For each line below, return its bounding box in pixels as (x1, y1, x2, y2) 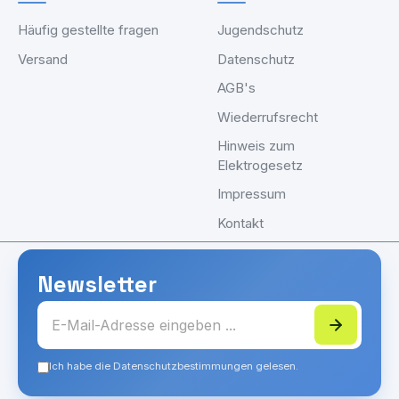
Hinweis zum (217, 137, 295, 154)
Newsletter (37, 269, 158, 298)
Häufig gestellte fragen (18, 20, 159, 38)
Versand (18, 50, 68, 68)
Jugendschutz (217, 20, 304, 38)
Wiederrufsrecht (217, 109, 318, 126)
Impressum (217, 184, 286, 202)
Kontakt (217, 214, 264, 232)
